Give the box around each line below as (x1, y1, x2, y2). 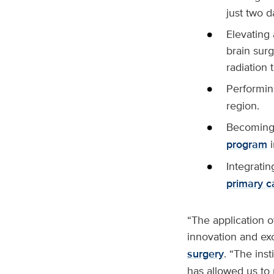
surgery (187, 246, 224, 262)
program (226, 136, 267, 153)
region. (226, 98, 259, 114)
